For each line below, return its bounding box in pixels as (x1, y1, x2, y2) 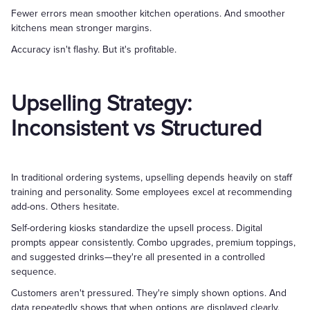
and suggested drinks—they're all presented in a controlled (11, 251, 265, 263)
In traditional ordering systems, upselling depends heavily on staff (11, 172, 292, 183)
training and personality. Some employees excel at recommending (11, 186, 292, 198)
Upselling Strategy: (11, 91, 192, 118)
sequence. (11, 266, 56, 277)
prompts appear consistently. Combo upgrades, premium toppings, (11, 237, 295, 248)
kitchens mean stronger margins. (11, 22, 152, 34)
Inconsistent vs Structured (11, 116, 262, 143)
